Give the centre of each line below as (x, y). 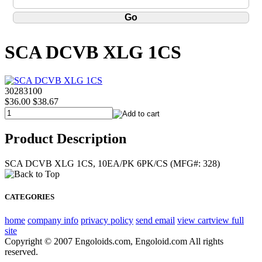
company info (53, 220)
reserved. (21, 251)
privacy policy (107, 220)
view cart (194, 220)
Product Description (65, 139)
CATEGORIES (30, 197)
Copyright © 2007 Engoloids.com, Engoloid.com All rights (114, 241)
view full (227, 220)
